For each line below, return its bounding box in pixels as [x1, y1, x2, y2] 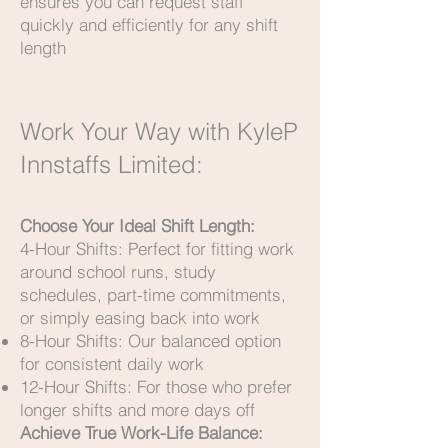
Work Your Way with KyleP [20, 117, 298, 146]
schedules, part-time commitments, [20, 284, 286, 305]
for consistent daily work [20, 353, 204, 374]
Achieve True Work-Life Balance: [20, 422, 263, 443]
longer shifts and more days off [20, 399, 255, 420]
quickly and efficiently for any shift [20, 14, 278, 35]
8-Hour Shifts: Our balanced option [20, 330, 281, 351]
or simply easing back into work [20, 307, 260, 328]
